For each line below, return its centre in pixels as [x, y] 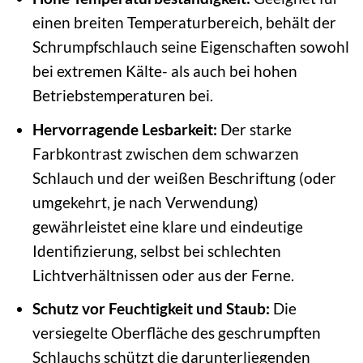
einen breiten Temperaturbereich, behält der [184, 22]
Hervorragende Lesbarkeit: [124, 129]
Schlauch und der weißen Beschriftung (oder [184, 177]
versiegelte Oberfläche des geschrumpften [176, 333]
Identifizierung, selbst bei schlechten [156, 250]
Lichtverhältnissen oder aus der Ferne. [163, 275]
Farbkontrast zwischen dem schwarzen [165, 153]
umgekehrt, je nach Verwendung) [145, 202]
